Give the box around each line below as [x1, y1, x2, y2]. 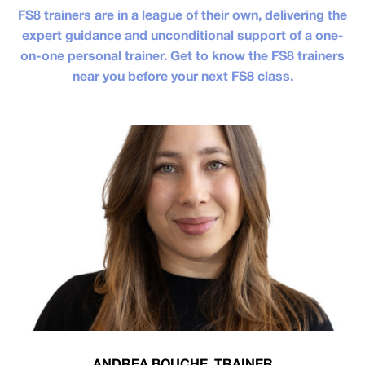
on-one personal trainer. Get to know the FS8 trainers [20, 47, 345, 64]
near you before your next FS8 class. [72, 68, 293, 84]
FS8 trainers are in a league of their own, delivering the [18, 7, 347, 23]
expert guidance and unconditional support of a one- [21, 27, 344, 43]
